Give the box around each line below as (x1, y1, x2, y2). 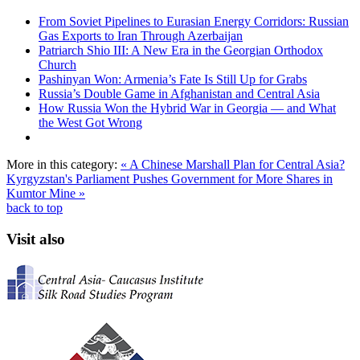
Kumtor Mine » (6, 186, 85, 201)
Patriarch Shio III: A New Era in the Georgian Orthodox (39, 43, 323, 58)
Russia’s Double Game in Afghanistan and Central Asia (39, 87, 320, 101)
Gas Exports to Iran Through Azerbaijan (39, 29, 243, 43)
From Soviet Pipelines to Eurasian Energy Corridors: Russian (39, 14, 349, 29)
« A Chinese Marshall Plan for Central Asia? (121, 157, 345, 172)
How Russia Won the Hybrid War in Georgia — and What (39, 101, 336, 116)
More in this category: (6, 157, 117, 172)
